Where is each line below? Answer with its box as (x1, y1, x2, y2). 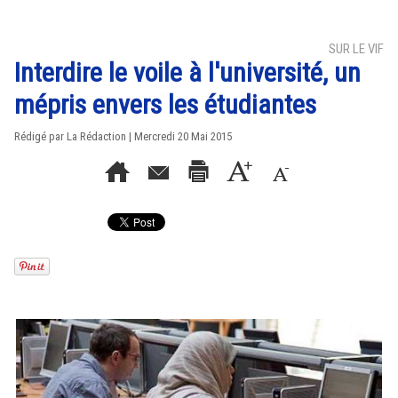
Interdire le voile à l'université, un (14, 57, 361, 88)
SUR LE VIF (329, 41, 384, 57)
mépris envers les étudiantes (14, 89, 316, 120)
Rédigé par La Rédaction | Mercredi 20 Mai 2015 (14, 130, 232, 143)
